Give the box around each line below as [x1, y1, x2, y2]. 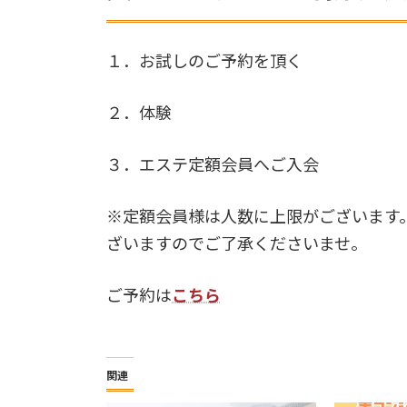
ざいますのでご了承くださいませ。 [106, 233, 367, 254]
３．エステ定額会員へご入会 [106, 154, 319, 175]
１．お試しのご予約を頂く [106, 51, 303, 72]
